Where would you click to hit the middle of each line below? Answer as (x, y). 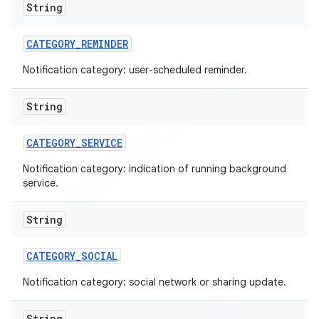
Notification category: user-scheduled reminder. (135, 70)
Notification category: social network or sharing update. (155, 282)
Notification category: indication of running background (155, 169)
